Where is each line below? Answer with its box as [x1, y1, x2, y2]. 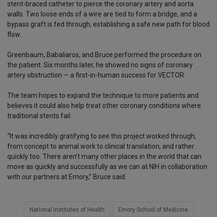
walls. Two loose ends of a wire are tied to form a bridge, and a [7, 10, 197, 18]
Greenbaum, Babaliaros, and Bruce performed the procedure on [7, 51, 201, 59]
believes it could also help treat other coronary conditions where [7, 102, 201, 110]
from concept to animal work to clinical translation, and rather [7, 142, 194, 151]
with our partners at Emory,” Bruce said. [7, 173, 126, 181]
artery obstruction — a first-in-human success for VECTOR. [7, 71, 186, 79]
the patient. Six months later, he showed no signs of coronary [7, 61, 193, 69]
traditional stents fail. [7, 112, 72, 120]
